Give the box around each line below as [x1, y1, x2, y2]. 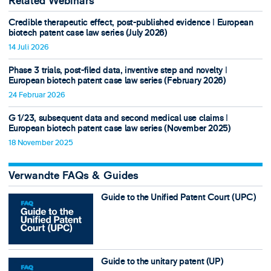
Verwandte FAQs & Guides [8, 169, 139, 183]
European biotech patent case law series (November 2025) [8, 123, 231, 135]
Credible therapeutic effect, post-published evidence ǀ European [8, 16, 253, 28]
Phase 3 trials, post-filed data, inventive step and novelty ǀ [8, 65, 227, 77]
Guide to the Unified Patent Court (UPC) [101, 192, 256, 204]
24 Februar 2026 [8, 90, 65, 100]
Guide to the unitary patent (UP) [101, 255, 224, 267]
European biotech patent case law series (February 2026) [8, 75, 226, 87]
